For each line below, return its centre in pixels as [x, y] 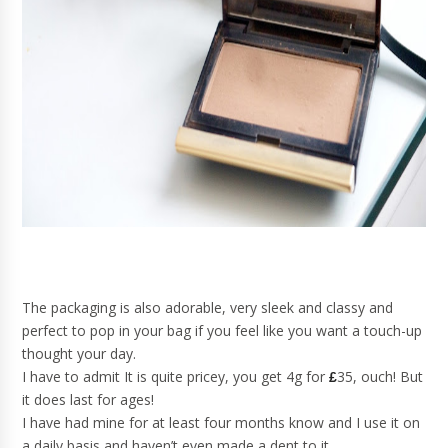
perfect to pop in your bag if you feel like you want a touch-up [222, 330]
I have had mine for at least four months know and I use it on [221, 422]
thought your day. [79, 353]
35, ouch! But [380, 376]
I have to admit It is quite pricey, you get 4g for [176, 376]
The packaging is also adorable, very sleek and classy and [208, 307]
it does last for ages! [88, 399]
